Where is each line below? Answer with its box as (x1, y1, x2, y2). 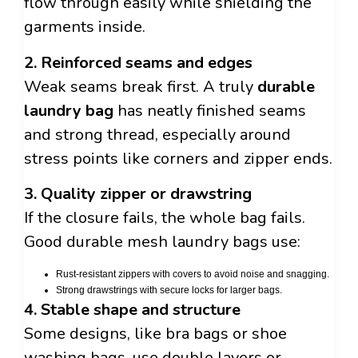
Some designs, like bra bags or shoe (24, 322, 287, 344)
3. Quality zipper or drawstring (24, 183, 252, 205)
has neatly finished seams (113, 99, 306, 121)
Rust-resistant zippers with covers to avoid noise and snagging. (56, 268, 329, 280)
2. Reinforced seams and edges (24, 51, 253, 74)
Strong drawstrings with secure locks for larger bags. (56, 284, 282, 296)
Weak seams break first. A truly (24, 75, 257, 97)
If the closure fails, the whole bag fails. (24, 207, 305, 229)
